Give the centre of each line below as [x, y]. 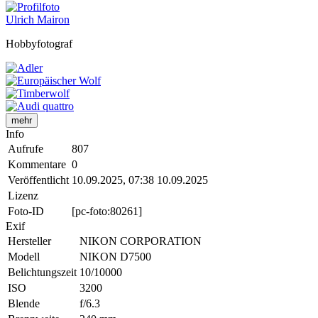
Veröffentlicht [38, 180]
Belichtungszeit [42, 273]
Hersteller [29, 241]
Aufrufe [26, 149]
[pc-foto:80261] [107, 212]
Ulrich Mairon [38, 20]
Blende [24, 304]
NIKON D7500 [115, 257]
